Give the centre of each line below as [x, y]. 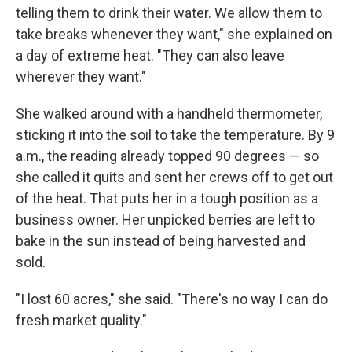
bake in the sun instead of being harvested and [161, 241]
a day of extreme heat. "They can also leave [150, 55]
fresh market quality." [81, 320]
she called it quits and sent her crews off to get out [174, 177]
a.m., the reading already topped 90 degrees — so [167, 156]
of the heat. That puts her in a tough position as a [167, 198]
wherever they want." [81, 77]
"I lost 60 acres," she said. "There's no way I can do [172, 299]
